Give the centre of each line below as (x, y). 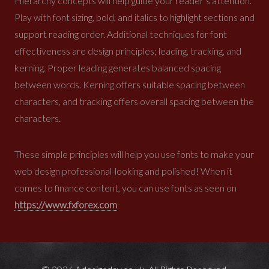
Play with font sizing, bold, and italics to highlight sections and (134, 17)
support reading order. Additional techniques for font (121, 34)
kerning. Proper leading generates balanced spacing (118, 67)
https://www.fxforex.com (66, 204)
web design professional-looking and (88, 171)
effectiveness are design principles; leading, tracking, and (128, 50)
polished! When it (197, 171)
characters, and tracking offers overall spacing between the (134, 101)
